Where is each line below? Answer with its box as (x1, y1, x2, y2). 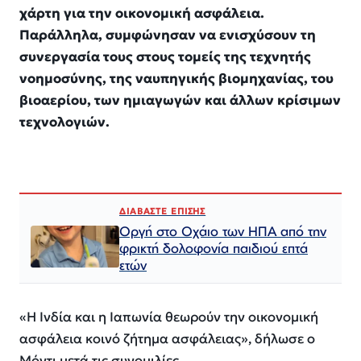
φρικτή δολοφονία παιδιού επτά (119, 239, 308, 257)
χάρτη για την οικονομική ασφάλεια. (19, 4, 264, 22)
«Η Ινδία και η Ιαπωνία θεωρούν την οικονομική (19, 309, 318, 326)
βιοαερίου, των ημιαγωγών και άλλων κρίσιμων (19, 91, 341, 109)
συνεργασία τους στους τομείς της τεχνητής (19, 48, 311, 65)
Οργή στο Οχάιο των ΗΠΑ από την (119, 222, 326, 240)
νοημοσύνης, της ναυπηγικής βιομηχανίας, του (19, 69, 334, 87)
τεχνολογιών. (19, 113, 110, 131)
